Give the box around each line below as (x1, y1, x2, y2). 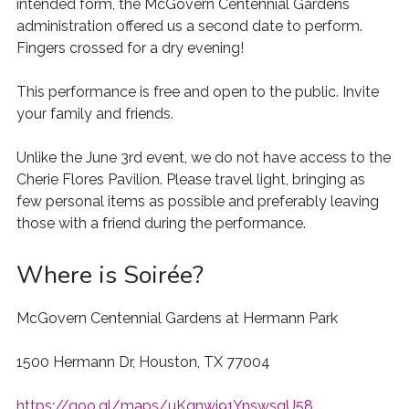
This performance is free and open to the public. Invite (16, 83, 379, 100)
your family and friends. (16, 105, 173, 122)
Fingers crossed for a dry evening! (16, 39, 244, 57)
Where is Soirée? (16, 258, 204, 291)
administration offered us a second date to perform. (16, 17, 362, 35)
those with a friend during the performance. (16, 215, 306, 232)
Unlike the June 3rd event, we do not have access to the (16, 149, 391, 166)
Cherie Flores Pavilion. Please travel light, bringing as (16, 171, 365, 188)
